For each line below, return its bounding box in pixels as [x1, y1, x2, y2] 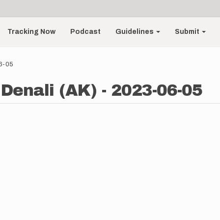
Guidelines [115, 28, 156, 35]
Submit [175, 28, 201, 35]
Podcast [70, 28, 101, 35]
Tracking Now [7, 28, 56, 35]
